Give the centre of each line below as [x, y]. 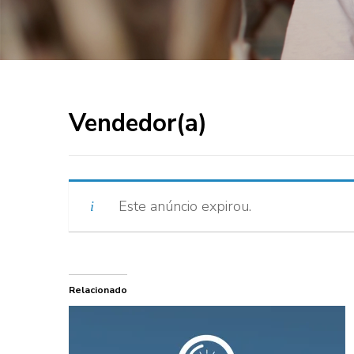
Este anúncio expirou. [185, 206]
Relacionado [98, 290]
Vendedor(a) [138, 123]
